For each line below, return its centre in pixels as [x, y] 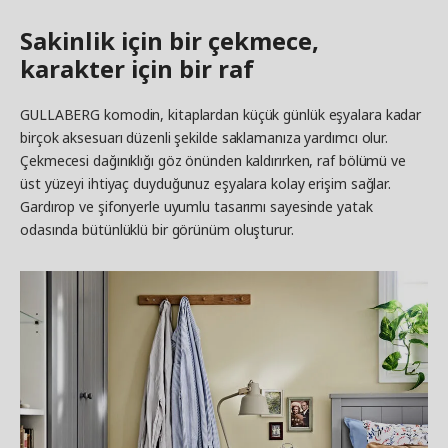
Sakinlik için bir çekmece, [169, 40]
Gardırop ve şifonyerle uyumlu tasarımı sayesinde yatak [196, 206]
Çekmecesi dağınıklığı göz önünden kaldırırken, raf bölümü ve [213, 160]
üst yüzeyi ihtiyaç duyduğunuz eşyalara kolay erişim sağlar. [206, 183]
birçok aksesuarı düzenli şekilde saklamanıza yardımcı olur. [204, 137]
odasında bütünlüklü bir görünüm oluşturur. [157, 229]
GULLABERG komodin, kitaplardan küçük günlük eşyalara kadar [221, 114]
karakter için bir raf [137, 68]
